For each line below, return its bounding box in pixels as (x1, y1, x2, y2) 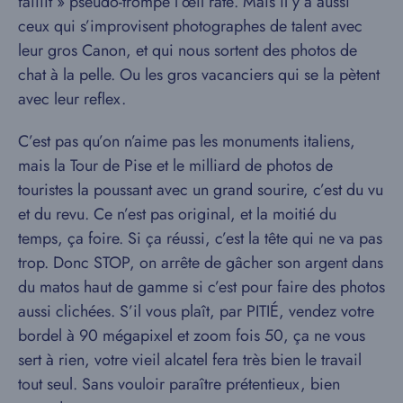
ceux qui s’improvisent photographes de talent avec (18, 14, 363, 39)
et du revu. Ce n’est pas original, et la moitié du (18, 202, 336, 227)
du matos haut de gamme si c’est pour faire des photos (18, 275, 385, 300)
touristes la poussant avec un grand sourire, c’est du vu (18, 178, 383, 202)
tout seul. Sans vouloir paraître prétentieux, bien (18, 372, 340, 397)
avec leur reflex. (18, 87, 126, 112)
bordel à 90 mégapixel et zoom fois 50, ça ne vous (18, 324, 365, 348)
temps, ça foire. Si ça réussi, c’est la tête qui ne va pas (18, 227, 382, 251)
